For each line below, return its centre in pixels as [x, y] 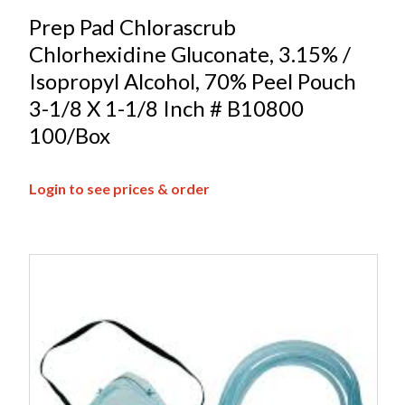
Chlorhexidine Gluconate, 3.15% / [190, 54]
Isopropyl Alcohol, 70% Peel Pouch [193, 81]
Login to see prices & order [119, 189]
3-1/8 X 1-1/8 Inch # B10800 [166, 108]
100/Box [70, 136]
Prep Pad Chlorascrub [132, 27]
